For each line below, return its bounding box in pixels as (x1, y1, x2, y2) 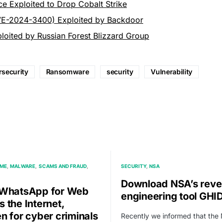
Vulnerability (151, 67, 192, 76)
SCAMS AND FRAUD (38, 163, 87, 169)
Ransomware (46, 67, 89, 76)
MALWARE (10, 163, 36, 169)
